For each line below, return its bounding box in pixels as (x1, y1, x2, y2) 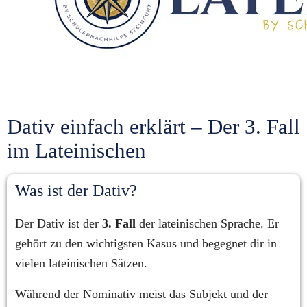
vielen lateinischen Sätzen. (15, 256, 147, 270)
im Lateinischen (7, 139, 146, 162)
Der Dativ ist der (15, 217, 102, 230)
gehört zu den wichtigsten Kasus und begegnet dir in (15, 236, 277, 250)
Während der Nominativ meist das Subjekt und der (15, 287, 268, 301)
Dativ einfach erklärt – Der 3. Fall (7, 115, 300, 138)
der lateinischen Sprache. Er (136, 217, 279, 230)
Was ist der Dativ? (15, 182, 137, 199)
